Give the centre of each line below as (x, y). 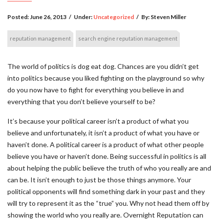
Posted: (19, 17)
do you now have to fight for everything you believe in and (96, 90)
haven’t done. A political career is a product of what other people (106, 144)
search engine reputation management (128, 38)
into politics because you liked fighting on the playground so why (106, 78)
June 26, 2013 (48, 17)
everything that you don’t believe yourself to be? (81, 101)
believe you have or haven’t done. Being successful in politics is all (107, 156)
